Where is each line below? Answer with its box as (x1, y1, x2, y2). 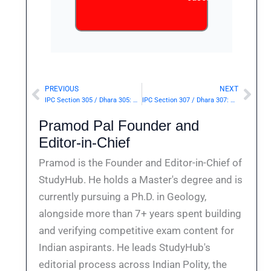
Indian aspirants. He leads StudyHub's (39, 241, 211, 254)
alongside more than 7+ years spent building (39, 207, 242, 220)
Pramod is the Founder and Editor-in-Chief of (39, 157, 243, 169)
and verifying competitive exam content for (39, 224, 235, 237)
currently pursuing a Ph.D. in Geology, (39, 191, 207, 203)
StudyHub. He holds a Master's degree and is (39, 174, 243, 186)
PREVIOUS (45, 85, 79, 94)
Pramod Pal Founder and (39, 117, 200, 134)
